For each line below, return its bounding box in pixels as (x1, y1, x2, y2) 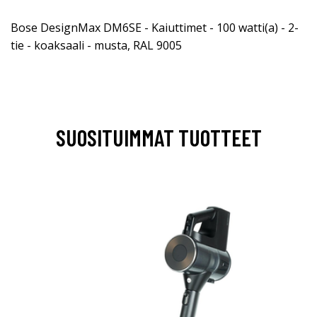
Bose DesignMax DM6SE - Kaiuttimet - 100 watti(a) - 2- (11, 19, 299, 35)
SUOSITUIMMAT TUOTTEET (55, 123, 262, 151)
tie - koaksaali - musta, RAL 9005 (11, 37, 182, 53)
